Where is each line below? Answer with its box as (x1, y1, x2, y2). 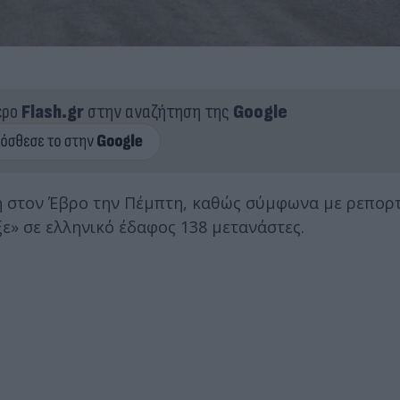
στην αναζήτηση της (83, 99, 233, 124)
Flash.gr (21, 99, 84, 124)
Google (232, 99, 287, 124)
